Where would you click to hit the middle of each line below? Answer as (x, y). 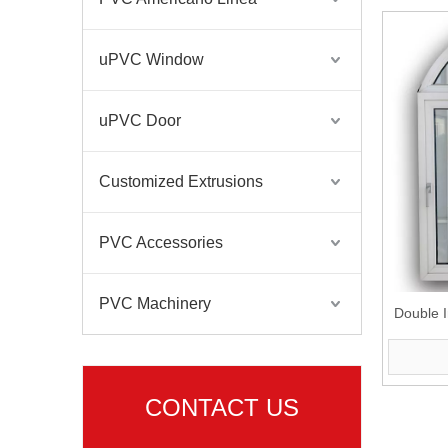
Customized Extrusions (181, 181)
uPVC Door (140, 120)
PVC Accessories (161, 242)
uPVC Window (151, 59)
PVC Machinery (155, 303)
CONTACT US (222, 407)
